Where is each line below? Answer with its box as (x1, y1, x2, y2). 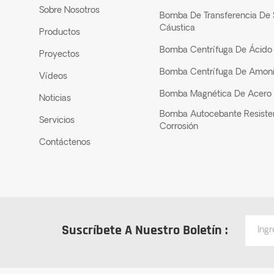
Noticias (39, 94, 72, 104)
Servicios (39, 116, 75, 126)
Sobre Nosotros (39, 6, 100, 16)
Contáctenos (39, 138, 91, 148)
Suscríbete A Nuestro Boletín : (62, 222, 228, 240)
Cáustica (159, 24, 195, 34)
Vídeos (39, 72, 68, 82)
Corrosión (159, 122, 198, 132)
